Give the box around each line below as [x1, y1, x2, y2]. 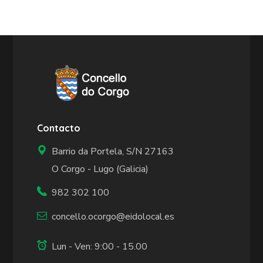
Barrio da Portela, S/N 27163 [52, 145, 174, 158]
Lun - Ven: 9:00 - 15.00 [52, 240, 148, 253]
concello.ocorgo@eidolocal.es [52, 210, 175, 223]
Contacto [37, 122, 81, 134]
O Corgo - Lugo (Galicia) [52, 163, 149, 176]
